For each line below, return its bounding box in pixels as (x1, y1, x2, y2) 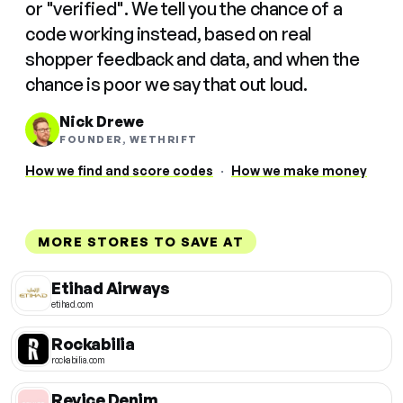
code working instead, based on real (25, 22, 312, 46)
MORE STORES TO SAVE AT (38, 234, 244, 250)
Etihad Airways (51, 277, 169, 298)
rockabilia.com (51, 354, 104, 365)
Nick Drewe (59, 112, 144, 131)
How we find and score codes (25, 163, 213, 179)
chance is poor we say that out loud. (25, 73, 308, 96)
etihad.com (51, 298, 93, 309)
